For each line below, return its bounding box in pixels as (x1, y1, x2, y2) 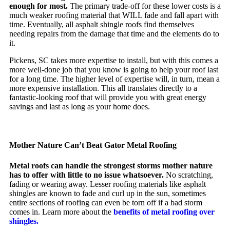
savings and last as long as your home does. (9, 102, 150, 111)
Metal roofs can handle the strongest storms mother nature (9, 161, 213, 170)
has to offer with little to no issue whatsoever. (9, 170, 166, 179)
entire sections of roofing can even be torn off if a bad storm (9, 198, 202, 207)
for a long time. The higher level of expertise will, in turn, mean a (9, 74, 220, 84)
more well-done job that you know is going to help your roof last (9, 65, 218, 74)
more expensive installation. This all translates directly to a (9, 84, 197, 93)
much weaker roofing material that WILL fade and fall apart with (9, 11, 219, 20)
